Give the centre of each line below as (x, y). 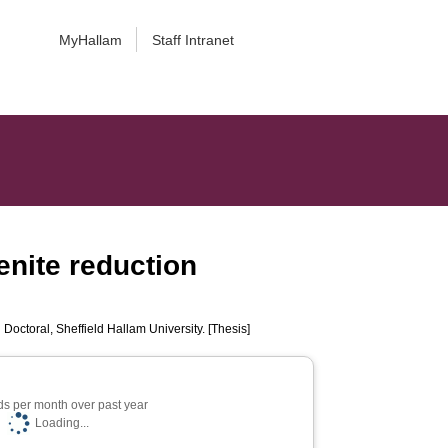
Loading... (61, 423)
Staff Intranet (192, 40)
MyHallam (90, 40)
